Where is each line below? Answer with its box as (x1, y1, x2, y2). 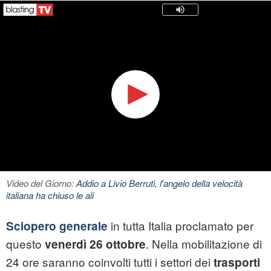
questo (6, 235, 45, 252)
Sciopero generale (6, 218, 108, 235)
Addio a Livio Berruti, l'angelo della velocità (76, 177, 243, 190)
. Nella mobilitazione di (146, 235, 262, 252)
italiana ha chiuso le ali (6, 189, 94, 202)
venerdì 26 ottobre (45, 236, 146, 253)
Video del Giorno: (6, 177, 76, 190)
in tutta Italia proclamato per (108, 217, 253, 234)
